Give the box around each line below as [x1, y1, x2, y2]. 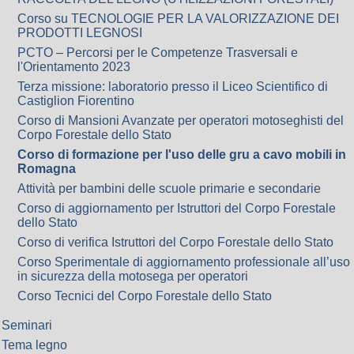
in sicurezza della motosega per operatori [17, 269, 248, 283]
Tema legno [2, 338, 67, 352]
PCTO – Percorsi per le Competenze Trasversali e [17, 46, 298, 59]
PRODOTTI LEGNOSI [17, 26, 142, 40]
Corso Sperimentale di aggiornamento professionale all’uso [17, 255, 350, 269]
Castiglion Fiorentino [17, 94, 134, 107]
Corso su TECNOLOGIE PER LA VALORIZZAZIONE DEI [17, 12, 339, 25]
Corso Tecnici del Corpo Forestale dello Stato [17, 289, 272, 303]
